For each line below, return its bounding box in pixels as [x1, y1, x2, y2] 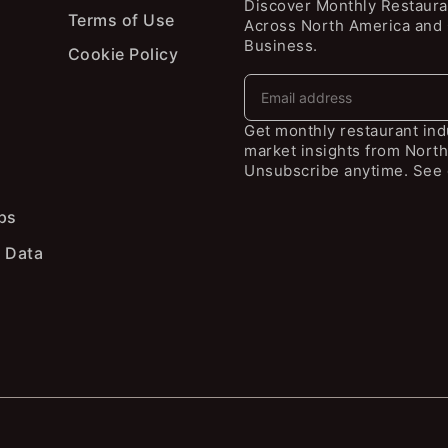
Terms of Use [67, 9, 175, 30]
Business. [244, 35, 318, 55]
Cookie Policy [67, 43, 179, 64]
